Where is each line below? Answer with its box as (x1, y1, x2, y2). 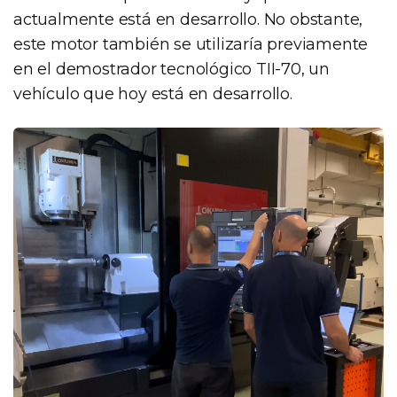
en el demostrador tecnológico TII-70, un (13, 59, 330, 80)
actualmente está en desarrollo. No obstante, (13, 10, 363, 30)
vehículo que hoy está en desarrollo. (13, 84, 292, 105)
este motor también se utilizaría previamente (13, 35, 369, 55)
